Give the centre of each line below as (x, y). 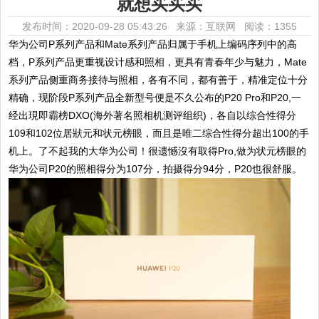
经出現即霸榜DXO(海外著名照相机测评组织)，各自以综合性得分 (153, 115)
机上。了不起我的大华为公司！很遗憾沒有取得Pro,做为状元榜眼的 (158, 151)
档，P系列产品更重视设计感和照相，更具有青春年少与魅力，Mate (158, 62)
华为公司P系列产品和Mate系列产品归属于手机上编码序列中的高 (153, 44)
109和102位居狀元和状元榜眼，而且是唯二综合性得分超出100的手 (159, 133)
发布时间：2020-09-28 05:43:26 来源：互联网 (133, 26)
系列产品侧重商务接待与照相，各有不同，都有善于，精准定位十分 (158, 80)
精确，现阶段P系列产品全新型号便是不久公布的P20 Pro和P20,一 (155, 98)
